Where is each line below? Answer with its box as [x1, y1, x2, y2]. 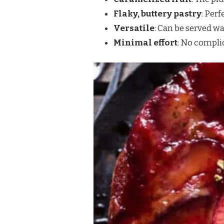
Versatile [113, 22, 154, 33]
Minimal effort [113, 37, 177, 48]
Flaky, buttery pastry [113, 8, 201, 19]
